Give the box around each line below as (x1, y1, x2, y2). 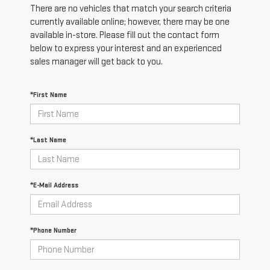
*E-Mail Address (30, 181, 78, 190)
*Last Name (30, 136, 66, 145)
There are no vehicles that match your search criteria (30, 3, 231, 15)
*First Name (30, 90, 67, 100)
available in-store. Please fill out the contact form (30, 30, 219, 42)
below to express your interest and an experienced (30, 43, 222, 55)
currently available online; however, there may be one (30, 16, 230, 28)
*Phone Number (30, 226, 77, 236)
